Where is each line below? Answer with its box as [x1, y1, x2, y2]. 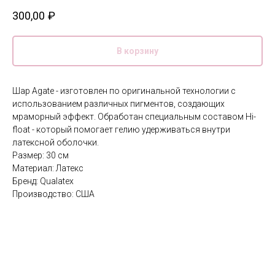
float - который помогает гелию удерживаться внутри [12, 125, 230, 135]
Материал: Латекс [12, 163, 83, 174]
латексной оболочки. [12, 137, 99, 148]
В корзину [117, 46, 158, 56]
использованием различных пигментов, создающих [12, 99, 225, 109]
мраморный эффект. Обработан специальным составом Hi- [12, 112, 256, 122]
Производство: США [12, 189, 95, 199]
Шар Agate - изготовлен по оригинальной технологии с [12, 86, 236, 96]
